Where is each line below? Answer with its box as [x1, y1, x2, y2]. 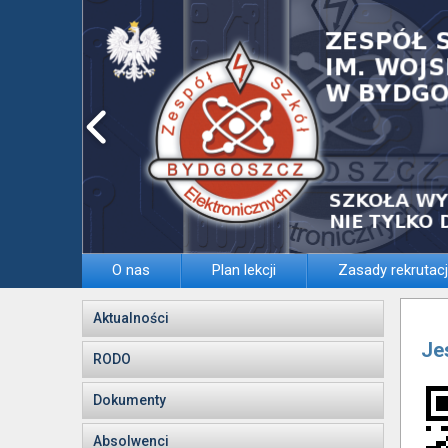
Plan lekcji [212, 261, 276, 279]
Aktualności [93, 310, 169, 326]
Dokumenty [93, 392, 166, 408]
